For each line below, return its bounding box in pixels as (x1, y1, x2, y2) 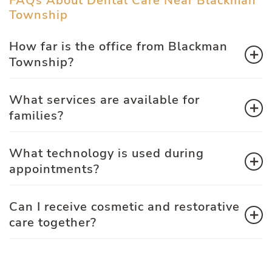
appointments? (9, 161, 100, 178)
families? (9, 107, 64, 124)
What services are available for (9, 92, 200, 109)
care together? (9, 214, 97, 231)
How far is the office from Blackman (9, 38, 228, 55)
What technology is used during (9, 145, 204, 162)
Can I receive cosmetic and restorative (9, 199, 240, 216)
